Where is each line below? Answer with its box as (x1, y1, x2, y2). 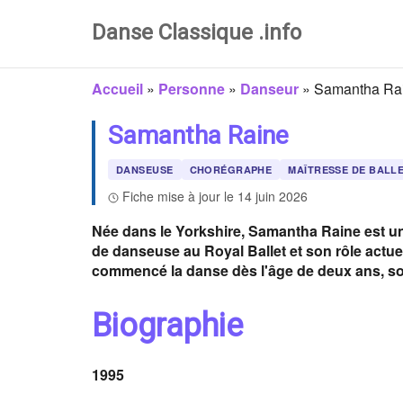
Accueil (92, 78, 143, 99)
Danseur (240, 78, 299, 99)
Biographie (92, 307, 243, 345)
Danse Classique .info (92, 20, 301, 45)
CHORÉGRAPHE (189, 163, 273, 176)
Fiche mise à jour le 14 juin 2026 (122, 187, 308, 205)
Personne (158, 78, 225, 99)
